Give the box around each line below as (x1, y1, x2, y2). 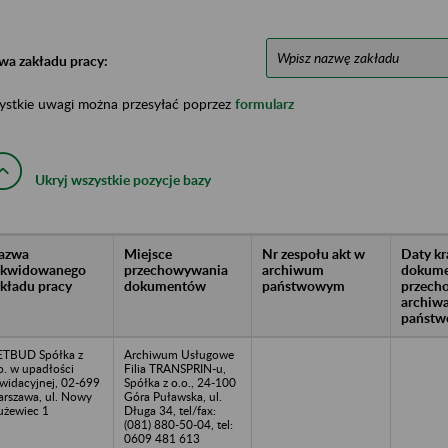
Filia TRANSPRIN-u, (124, 360, 226, 376)
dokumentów (124, 276, 206, 294)
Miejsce (124, 244, 172, 262)
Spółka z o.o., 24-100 (124, 374, 236, 390)
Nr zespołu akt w (262, 244, 365, 262)
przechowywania (124, 260, 228, 278)
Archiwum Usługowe (124, 346, 234, 362)
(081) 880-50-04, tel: (124, 416, 233, 432)
